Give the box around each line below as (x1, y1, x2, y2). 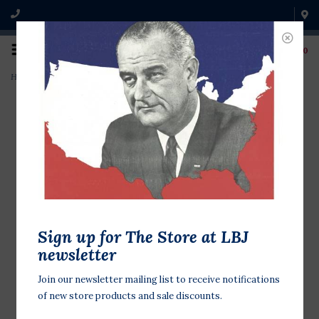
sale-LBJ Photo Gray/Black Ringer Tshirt (42, 71, 199, 82)
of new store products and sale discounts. (37, 290, 222, 303)
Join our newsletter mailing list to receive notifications (37, 273, 280, 286)
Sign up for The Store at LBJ (37, 226, 249, 247)
